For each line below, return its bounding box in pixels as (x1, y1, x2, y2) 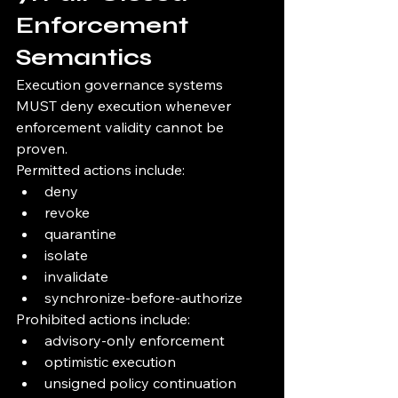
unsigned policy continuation (44, 374, 236, 393)
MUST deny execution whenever (16, 97, 235, 115)
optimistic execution (44, 353, 176, 371)
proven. (16, 139, 68, 158)
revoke (44, 203, 90, 222)
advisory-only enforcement (44, 331, 225, 350)
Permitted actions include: (16, 161, 185, 179)
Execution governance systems (16, 76, 227, 94)
